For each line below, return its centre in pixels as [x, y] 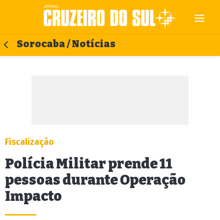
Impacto [33, 196]
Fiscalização [29, 142]
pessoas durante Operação [95, 180]
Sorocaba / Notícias [66, 44]
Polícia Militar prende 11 [89, 164]
